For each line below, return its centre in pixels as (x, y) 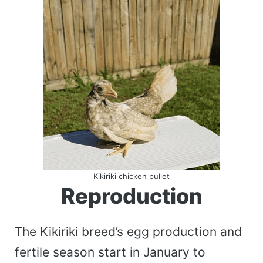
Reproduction (131, 196)
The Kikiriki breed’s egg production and (128, 231)
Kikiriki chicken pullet (131, 176)
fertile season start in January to (110, 252)
